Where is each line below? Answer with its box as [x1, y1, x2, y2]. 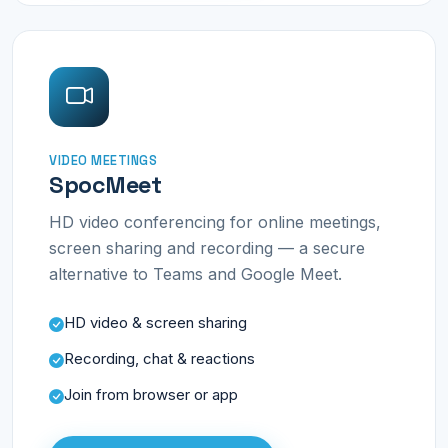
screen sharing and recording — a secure [49, 237, 365, 258]
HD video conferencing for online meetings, [49, 211, 381, 232]
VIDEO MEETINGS [49, 152, 158, 170]
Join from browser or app [64, 385, 238, 404]
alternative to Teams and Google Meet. [49, 263, 342, 284]
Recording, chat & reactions [64, 349, 255, 368]
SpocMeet [49, 170, 162, 201]
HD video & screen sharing [64, 313, 247, 332]
